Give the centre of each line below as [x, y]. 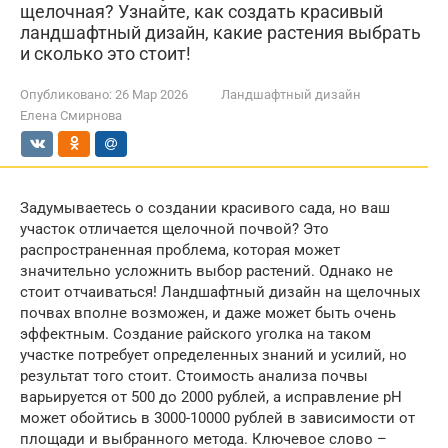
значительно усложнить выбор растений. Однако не [206, 271]
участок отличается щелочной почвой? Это [174, 229]
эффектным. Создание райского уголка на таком [195, 334]
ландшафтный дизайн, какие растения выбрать [220, 32]
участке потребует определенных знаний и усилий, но [213, 355]
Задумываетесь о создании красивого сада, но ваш [205, 208]
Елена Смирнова [71, 115]
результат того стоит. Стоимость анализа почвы [194, 376]
